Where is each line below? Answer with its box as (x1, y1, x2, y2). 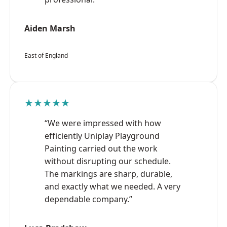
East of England (24, 51, 68, 60)
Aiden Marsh (24, 22, 75, 34)
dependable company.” (45, 193, 132, 205)
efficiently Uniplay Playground (45, 130, 160, 141)
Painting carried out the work (45, 142, 158, 154)
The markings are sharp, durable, (45, 168, 172, 179)
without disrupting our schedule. (45, 155, 171, 167)
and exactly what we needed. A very (45, 180, 180, 192)
